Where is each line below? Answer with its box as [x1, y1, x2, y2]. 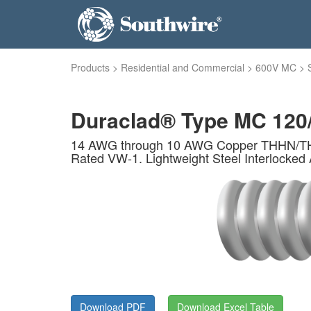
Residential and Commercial [121, 60, 244, 74]
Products [71, 60, 110, 74]
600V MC [255, 60, 296, 74]
